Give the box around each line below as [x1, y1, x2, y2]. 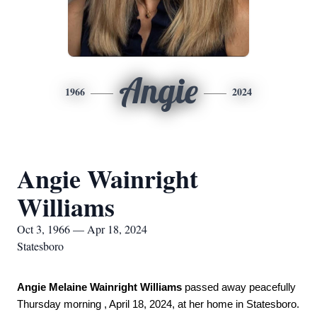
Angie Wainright [17, 160, 198, 197]
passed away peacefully [182, 282, 296, 293]
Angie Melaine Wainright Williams [17, 282, 182, 293]
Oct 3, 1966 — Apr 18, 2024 [17, 221, 147, 236]
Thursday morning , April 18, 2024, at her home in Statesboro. [17, 299, 299, 310]
